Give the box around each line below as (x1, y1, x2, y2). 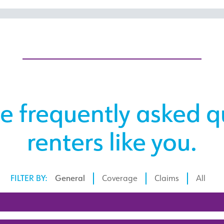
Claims (154, 172, 179, 184)
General (55, 172, 85, 184)
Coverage (102, 172, 137, 184)
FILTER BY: (10, 172, 47, 184)
